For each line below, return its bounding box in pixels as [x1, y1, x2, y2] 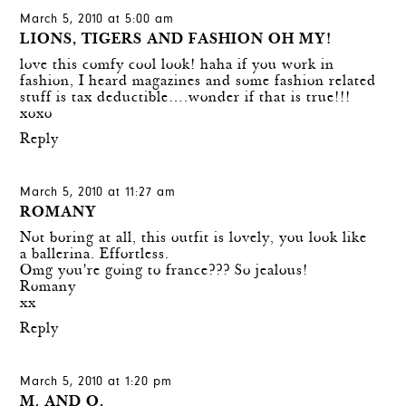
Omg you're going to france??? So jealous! [20, 262, 309, 280]
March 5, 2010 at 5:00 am [20, 12, 175, 27]
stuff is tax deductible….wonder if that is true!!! [20, 89, 352, 107]
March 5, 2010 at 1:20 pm [20, 374, 173, 390]
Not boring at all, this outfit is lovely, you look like [20, 229, 368, 247]
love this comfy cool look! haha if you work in [20, 56, 335, 74]
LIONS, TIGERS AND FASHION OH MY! [20, 31, 333, 49]
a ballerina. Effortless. [20, 246, 170, 264]
